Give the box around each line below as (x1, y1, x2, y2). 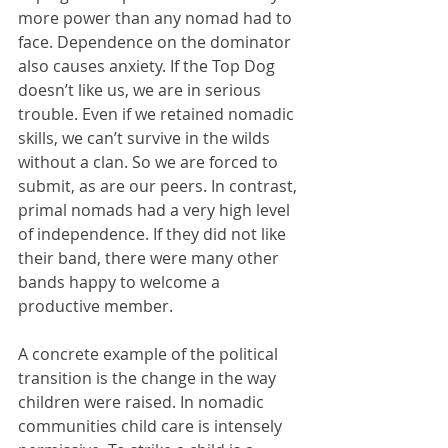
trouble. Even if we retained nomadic (18, 102, 298, 125)
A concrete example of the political (18, 342, 282, 365)
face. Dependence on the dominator (18, 30, 295, 53)
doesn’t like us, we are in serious (18, 78, 265, 101)
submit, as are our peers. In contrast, (18, 174, 301, 197)
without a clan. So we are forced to (18, 150, 282, 173)
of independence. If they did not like (18, 222, 290, 245)
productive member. (18, 294, 181, 317)
